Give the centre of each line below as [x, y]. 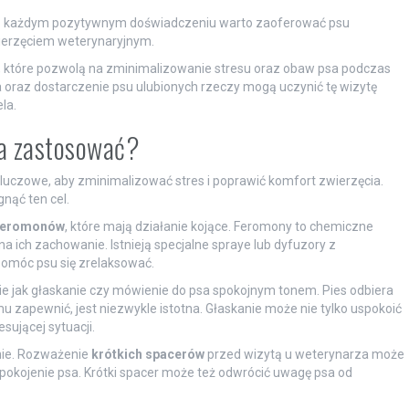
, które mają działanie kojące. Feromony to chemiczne [219, 226]
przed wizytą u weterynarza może [304, 354]
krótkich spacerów [147, 354]
